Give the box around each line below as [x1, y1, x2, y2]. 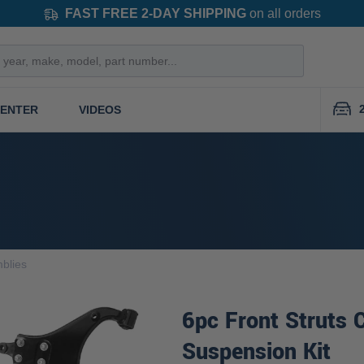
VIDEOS [79, 102, 121, 116]
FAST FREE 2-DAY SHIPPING [64, 6, 246, 20]
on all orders [245, 6, 321, 20]
